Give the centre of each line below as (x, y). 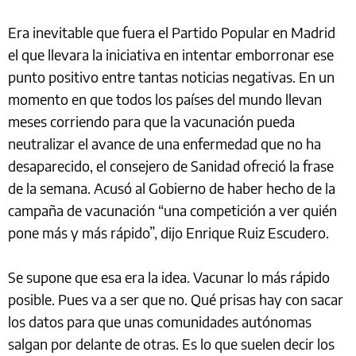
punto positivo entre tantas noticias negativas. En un (171, 77)
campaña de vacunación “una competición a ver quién (172, 211)
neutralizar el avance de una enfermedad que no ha (164, 144)
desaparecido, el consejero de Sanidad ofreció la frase (171, 166)
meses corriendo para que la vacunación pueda (151, 122)
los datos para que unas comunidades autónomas (160, 322)
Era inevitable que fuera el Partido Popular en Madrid (172, 33)
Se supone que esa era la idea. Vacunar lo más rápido (169, 277)
